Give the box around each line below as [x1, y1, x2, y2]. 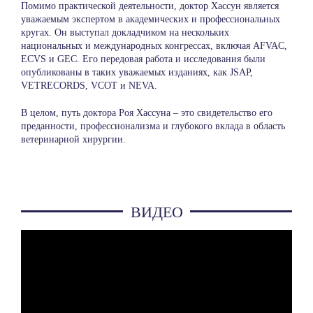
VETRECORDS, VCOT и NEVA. [20, 80, 157, 92]
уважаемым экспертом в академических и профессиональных [20, 14, 280, 25]
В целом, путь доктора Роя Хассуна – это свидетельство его [20, 108, 272, 119]
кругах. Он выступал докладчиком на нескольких [20, 27, 229, 38]
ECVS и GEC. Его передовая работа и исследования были [20, 54, 265, 65]
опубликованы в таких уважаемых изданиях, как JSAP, [20, 67, 253, 78]
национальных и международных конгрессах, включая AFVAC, [20, 41, 287, 52]
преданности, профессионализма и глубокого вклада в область [20, 121, 285, 132]
